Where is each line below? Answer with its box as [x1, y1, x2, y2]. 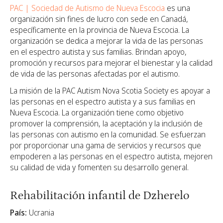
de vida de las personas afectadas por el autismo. [10, 68, 180, 79]
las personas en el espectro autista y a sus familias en [10, 96, 195, 107]
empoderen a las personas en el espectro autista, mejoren [10, 150, 213, 162]
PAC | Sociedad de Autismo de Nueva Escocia [10, 2, 165, 13]
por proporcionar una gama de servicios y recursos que [10, 139, 201, 151]
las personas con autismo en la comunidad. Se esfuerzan [10, 128, 206, 140]
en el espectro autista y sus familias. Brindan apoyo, [10, 46, 187, 57]
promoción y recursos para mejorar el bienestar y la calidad [10, 57, 213, 68]
